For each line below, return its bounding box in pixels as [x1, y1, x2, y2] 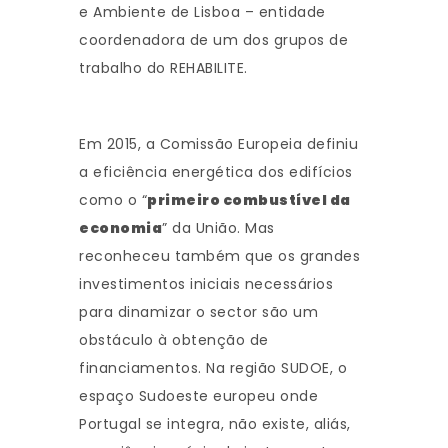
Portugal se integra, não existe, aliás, [79, 414, 351, 435]
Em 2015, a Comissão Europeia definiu [79, 134, 358, 155]
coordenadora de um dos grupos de [79, 30, 348, 51]
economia [79, 218, 162, 239]
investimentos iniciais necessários [79, 274, 333, 295]
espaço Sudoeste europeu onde [79, 386, 318, 407]
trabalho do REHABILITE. [79, 58, 248, 79]
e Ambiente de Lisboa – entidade [79, 2, 326, 23]
